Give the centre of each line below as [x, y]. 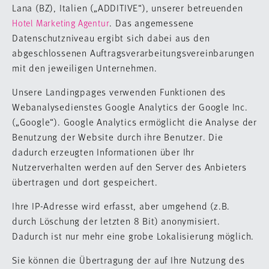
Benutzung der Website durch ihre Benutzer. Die [118, 137]
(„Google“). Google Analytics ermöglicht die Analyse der [134, 122]
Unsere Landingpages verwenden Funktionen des [119, 92]
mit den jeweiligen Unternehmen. [85, 68]
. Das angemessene [152, 23]
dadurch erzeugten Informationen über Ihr [103, 152]
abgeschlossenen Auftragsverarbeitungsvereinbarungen [133, 53]
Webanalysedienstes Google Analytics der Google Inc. [130, 107]
